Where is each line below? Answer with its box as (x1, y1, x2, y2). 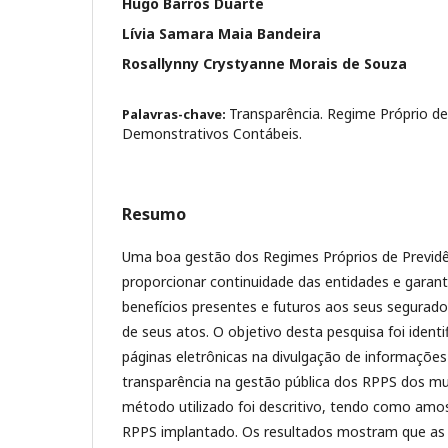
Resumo (122, 203, 186, 225)
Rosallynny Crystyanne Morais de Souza (122, 54, 407, 73)
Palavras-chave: (122, 105, 229, 123)
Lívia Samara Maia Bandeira (122, 24, 321, 43)
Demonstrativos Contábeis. (122, 124, 302, 143)
